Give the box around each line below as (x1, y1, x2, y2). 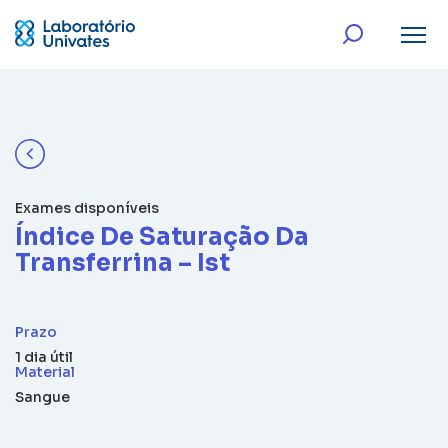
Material (15, 363, 75, 381)
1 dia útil (15, 348, 73, 366)
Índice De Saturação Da (15, 222, 309, 252)
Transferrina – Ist (15, 248, 230, 278)
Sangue (15, 388, 70, 406)
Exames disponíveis (15, 199, 159, 217)
